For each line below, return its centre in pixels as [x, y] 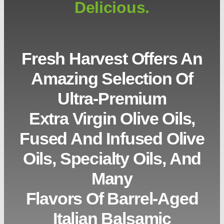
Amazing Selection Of [112, 79]
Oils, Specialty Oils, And [112, 159]
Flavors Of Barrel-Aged [112, 199]
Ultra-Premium [112, 99]
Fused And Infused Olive [112, 139]
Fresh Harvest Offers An [112, 59]
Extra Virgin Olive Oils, [112, 119]
